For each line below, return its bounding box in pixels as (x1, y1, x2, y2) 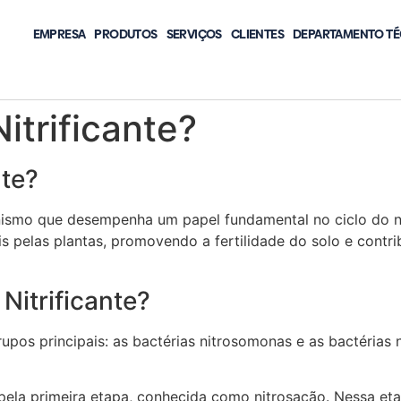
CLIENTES (230, 25, 285, 43)
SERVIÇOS (166, 25, 222, 43)
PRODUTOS (94, 25, 158, 43)
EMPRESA (32, 25, 86, 43)
